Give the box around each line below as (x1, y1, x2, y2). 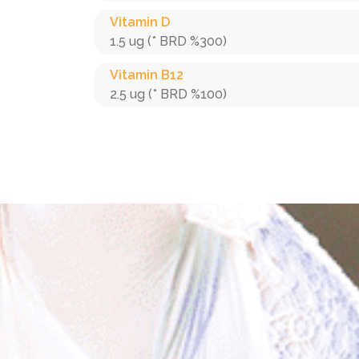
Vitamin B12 (110, 67, 184, 83)
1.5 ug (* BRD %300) (110, 34, 227, 49)
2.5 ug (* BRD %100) (110, 87, 227, 102)
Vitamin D (110, 14, 170, 30)
